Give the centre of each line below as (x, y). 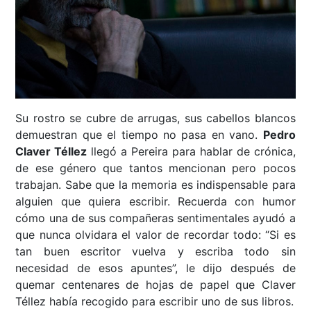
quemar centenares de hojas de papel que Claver (155, 285)
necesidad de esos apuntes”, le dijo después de (155, 268)
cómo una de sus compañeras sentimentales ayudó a (155, 218)
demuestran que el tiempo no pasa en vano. (139, 135)
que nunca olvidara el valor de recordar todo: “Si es (155, 235)
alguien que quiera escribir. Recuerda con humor (155, 202)
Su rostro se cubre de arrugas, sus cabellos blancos (155, 118)
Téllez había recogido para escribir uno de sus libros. (155, 302)
